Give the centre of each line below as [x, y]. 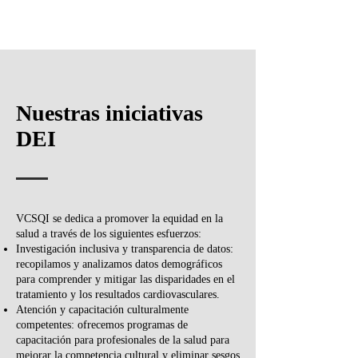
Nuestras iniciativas [109, 113]
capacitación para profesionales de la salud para [123, 340]
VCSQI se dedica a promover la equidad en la [119, 218]
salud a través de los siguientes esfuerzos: [109, 233]
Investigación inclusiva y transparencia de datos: [125, 249]
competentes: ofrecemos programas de [102, 324]
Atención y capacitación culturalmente [102, 309]
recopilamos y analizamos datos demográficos [119, 264]
